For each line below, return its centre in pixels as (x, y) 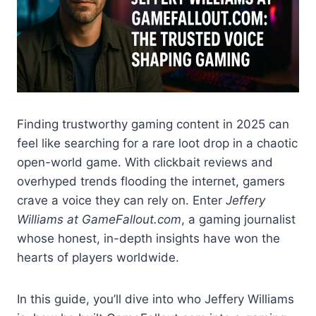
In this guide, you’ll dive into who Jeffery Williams (156, 299)
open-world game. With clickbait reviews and (145, 163)
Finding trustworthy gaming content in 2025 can (153, 124)
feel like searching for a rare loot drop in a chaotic (157, 144)
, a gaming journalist (238, 220)
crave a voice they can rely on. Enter (121, 201)
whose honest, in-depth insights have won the (148, 239)
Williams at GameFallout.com (99, 220)
